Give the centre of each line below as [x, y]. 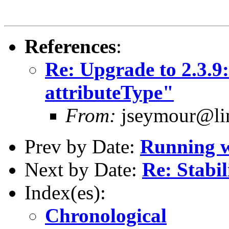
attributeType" [109, 92]
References [70, 46]
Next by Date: [83, 169]
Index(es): [65, 192]
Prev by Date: [82, 146]
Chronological [106, 215]
